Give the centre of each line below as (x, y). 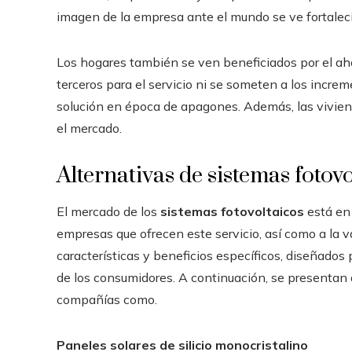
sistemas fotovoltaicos (232, 211)
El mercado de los (108, 211)
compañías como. (107, 299)
